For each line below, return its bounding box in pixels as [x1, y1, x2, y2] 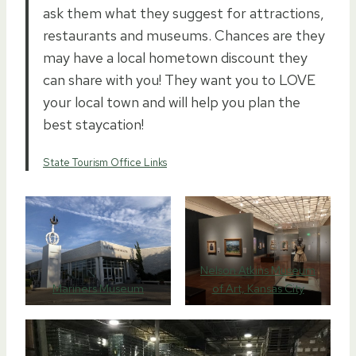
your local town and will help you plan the [43, 92, 300, 111]
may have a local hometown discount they [43, 48, 308, 67]
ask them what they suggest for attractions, [43, 3, 324, 22]
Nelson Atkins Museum [200, 262, 315, 278]
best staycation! [43, 114, 144, 133]
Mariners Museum [52, 281, 144, 296]
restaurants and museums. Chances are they [43, 25, 325, 44]
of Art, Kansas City [211, 281, 304, 296]
